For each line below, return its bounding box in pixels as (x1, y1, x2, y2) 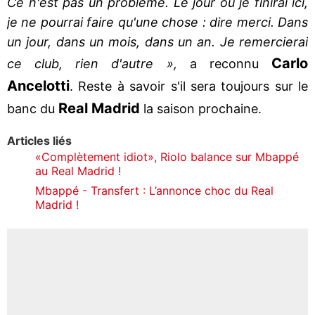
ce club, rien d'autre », (7, 56, 177, 71)
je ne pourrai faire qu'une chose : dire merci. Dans (7, 14, 308, 30)
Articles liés (7, 133, 72, 148)
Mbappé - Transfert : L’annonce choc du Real (35, 183, 274, 198)
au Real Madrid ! (35, 163, 121, 178)
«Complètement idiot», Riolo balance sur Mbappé (35, 149, 299, 164)
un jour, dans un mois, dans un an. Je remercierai (7, 34, 308, 49)
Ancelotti (7, 77, 70, 94)
